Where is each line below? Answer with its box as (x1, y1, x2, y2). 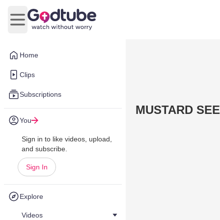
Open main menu (17, 20, 77, 29)
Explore (20, 192, 43, 200)
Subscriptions (20, 90, 61, 98)
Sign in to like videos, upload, (22, 135, 112, 143)
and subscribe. (22, 145, 67, 153)
